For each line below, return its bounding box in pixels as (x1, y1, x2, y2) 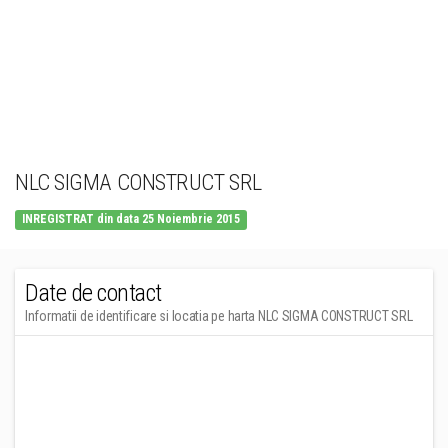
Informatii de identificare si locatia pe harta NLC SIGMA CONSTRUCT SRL (25, 308, 413, 324)
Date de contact (25, 279, 162, 307)
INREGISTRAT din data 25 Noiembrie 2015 (22, 212, 241, 226)
